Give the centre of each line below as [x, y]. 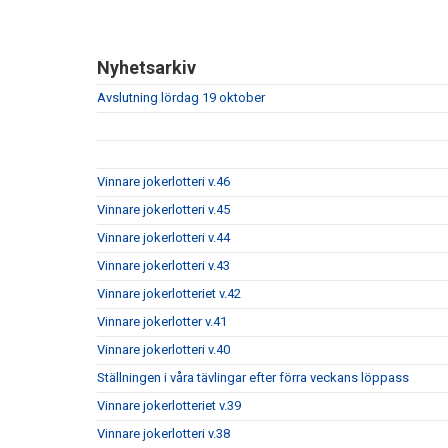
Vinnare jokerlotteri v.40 [163, 349]
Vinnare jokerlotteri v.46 [163, 181]
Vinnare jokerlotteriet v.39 [169, 405]
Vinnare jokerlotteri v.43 [163, 265]
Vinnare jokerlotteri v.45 [163, 209]
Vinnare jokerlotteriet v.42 [169, 293]
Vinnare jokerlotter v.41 [162, 321]
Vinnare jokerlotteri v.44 [163, 237]
